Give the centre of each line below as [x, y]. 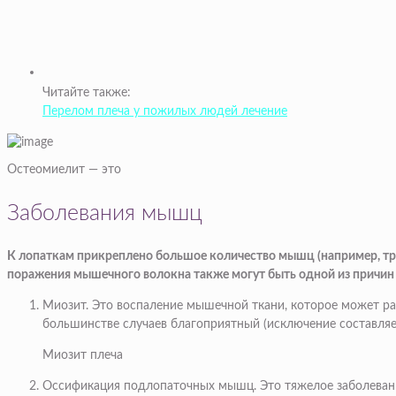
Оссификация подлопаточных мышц [148, 387]
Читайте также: [87, 93]
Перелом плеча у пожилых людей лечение [165, 112]
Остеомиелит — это [64, 170]
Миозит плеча [83, 356]
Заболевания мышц [105, 214]
